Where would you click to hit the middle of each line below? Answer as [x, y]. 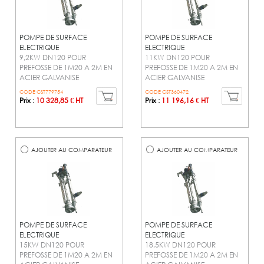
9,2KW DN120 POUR [53, 57]
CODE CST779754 [41, 91]
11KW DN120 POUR [177, 57]
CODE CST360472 [167, 91]
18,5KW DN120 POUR [180, 245]
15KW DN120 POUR [52, 245]
